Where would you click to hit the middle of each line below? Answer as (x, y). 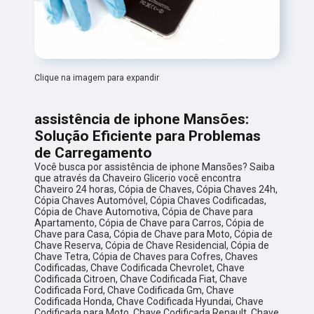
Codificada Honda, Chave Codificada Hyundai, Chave (149, 302)
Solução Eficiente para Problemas (148, 136)
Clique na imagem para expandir (97, 78)
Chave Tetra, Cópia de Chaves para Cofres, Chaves (146, 257)
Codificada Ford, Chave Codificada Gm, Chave (135, 291)
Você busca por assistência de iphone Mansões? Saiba (155, 167)
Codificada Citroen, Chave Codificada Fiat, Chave (141, 279)
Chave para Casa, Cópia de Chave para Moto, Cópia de (154, 234)
